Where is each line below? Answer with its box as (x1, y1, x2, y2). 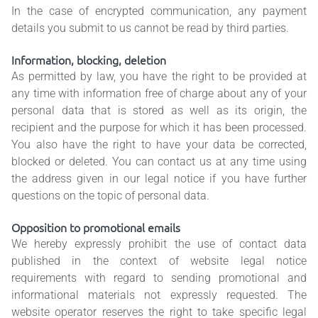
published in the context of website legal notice (11, 254, 307, 268)
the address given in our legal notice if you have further (11, 172, 307, 186)
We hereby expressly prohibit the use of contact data (11, 237, 307, 251)
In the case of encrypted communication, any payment (11, 4, 307, 18)
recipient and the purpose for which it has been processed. (11, 121, 307, 135)
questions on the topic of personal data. (11, 189, 209, 203)
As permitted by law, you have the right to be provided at (11, 70, 307, 84)
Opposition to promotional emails (11, 219, 180, 236)
